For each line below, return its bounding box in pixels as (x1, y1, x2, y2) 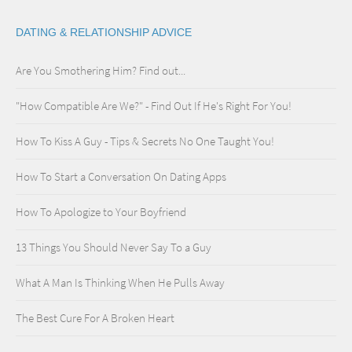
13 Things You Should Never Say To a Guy (16, 240, 211, 255)
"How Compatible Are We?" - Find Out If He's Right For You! (16, 98, 291, 113)
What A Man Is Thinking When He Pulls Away (16, 275, 225, 290)
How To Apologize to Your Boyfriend (16, 204, 186, 219)
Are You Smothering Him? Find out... (16, 63, 185, 78)
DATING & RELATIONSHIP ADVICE (16, 26, 192, 38)
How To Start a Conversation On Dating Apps (16, 169, 226, 184)
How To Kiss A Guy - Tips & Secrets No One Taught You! (16, 134, 274, 148)
